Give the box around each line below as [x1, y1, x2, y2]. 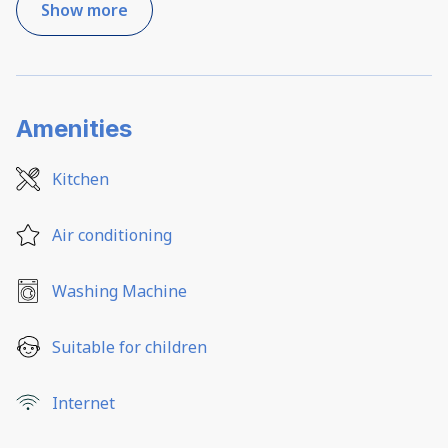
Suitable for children [52, 336, 207, 359]
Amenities [16, 114, 132, 144]
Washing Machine [52, 280, 187, 303]
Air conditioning [52, 224, 172, 247]
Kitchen [52, 168, 109, 191]
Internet [52, 392, 115, 415]
